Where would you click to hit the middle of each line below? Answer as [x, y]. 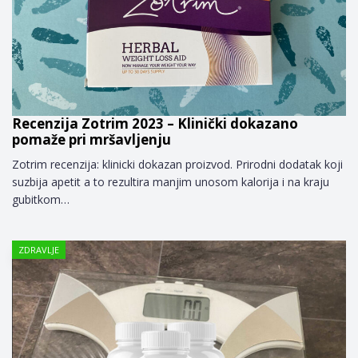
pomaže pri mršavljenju [91, 140]
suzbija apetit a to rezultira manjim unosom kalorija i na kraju [171, 182]
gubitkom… [41, 200]
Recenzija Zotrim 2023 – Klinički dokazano [155, 124]
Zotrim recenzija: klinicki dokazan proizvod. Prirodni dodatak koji [177, 165]
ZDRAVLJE [39, 250]
